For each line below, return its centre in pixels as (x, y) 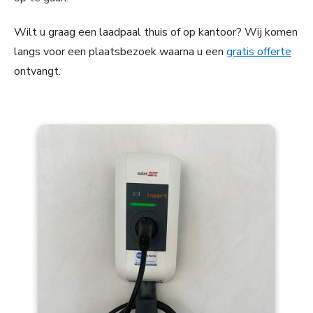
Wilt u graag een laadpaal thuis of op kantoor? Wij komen (156, 32)
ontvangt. (37, 72)
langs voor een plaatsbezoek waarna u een (120, 52)
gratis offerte (259, 52)
